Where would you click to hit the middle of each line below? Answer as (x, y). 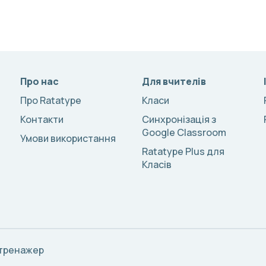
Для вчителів (174, 81)
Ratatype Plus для (183, 151)
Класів (157, 164)
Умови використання (68, 138)
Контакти (42, 119)
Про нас (39, 81)
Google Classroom (184, 132)
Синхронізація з (179, 119)
